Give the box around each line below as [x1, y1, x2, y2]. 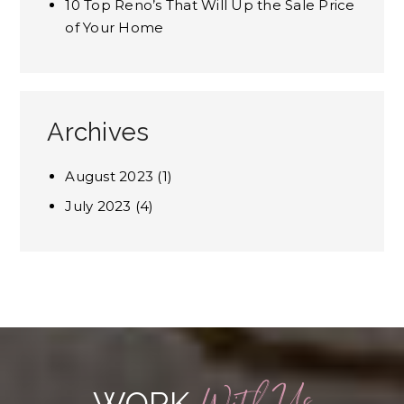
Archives [47, 116, 150, 147]
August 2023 [65, 167, 154, 185]
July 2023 [65, 197, 132, 215]
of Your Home [65, 18, 164, 36]
